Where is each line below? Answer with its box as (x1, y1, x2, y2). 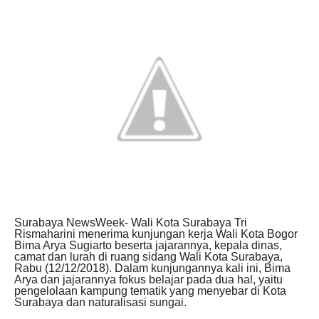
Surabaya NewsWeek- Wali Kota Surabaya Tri (14, 216, 247, 229)
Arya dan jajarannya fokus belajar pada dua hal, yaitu (14, 273, 283, 286)
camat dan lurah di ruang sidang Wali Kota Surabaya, (14, 251, 283, 263)
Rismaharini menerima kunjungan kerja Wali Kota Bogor (14, 228, 298, 241)
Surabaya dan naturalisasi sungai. (14, 296, 187, 309)
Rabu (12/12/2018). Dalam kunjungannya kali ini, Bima (14, 262, 291, 275)
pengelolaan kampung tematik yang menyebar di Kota (14, 285, 286, 298)
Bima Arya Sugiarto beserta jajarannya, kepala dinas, (14, 239, 282, 252)
